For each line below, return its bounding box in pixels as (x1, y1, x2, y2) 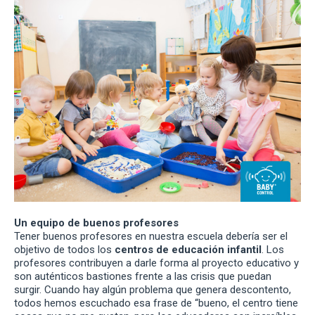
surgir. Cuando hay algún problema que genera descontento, (14, 283, 291, 296)
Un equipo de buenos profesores (14, 216, 179, 229)
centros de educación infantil (115, 243, 262, 256)
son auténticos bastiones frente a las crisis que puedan (14, 269, 271, 283)
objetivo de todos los (14, 243, 115, 256)
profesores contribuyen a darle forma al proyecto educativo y (14, 256, 299, 269)
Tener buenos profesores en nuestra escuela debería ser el (14, 229, 288, 243)
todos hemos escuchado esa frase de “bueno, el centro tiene (14, 296, 298, 309)
